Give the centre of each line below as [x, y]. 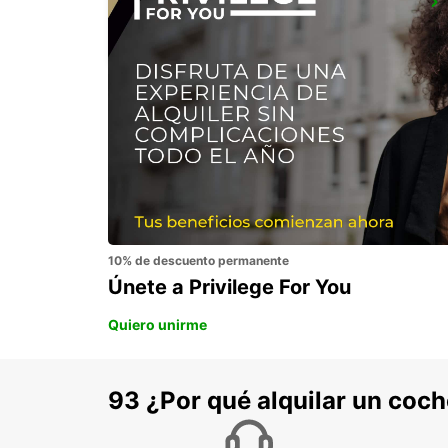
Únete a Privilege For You [229, 286]
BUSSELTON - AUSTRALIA [218, 30]
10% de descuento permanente [198, 260]
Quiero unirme [157, 324]
